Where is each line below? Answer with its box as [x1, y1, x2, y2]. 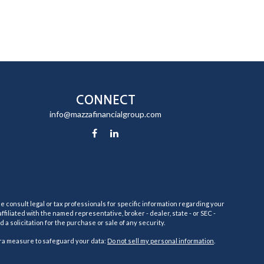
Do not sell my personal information [107, 237, 214, 245]
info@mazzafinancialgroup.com [49, 109, 162, 119]
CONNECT [75, 94, 136, 106]
